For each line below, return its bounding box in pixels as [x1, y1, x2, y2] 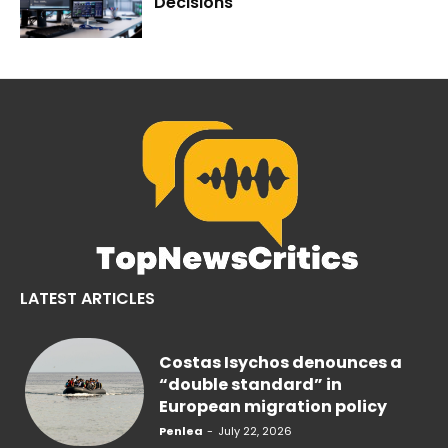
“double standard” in [159, 373, 343, 397]
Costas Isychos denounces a [159, 351, 403, 375]
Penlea [159, 423, 204, 440]
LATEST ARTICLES [20, 287, 155, 311]
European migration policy [159, 395, 388, 419]
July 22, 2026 [218, 423, 293, 440]
